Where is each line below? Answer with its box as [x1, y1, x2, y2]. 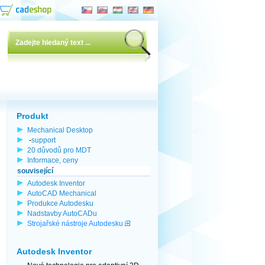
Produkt [17, 111, 49, 121]
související [17, 167, 53, 175]
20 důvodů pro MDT [27, 146, 91, 154]
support [31, 136, 56, 144]
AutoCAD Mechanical [27, 189, 96, 197]
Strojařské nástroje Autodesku [27, 219, 123, 227]
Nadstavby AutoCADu [27, 209, 97, 217]
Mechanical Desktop [27, 126, 93, 134]
